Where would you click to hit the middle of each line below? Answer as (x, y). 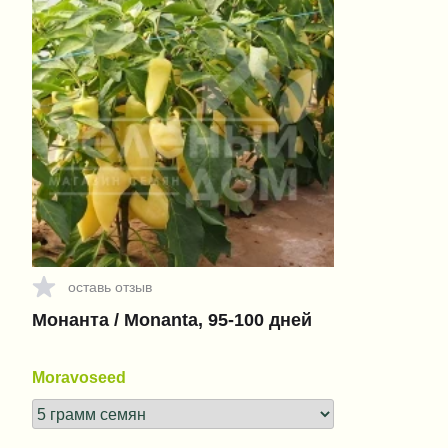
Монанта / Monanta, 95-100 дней (172, 320)
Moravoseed (79, 377)
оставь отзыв (110, 286)
